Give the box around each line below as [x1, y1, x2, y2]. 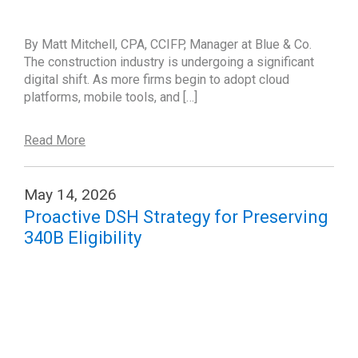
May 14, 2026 [24, 185, 117, 204]
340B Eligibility [24, 228, 141, 248]
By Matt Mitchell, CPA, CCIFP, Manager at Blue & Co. [24, 37, 312, 52]
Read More [24, 133, 86, 148]
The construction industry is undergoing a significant [24, 54, 314, 70]
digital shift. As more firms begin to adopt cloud [24, 72, 289, 87]
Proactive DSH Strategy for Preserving [24, 207, 328, 227]
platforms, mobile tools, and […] [24, 89, 197, 105]
